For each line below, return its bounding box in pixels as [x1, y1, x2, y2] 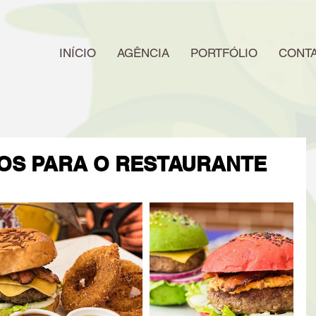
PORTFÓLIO [190, 46, 257, 60]
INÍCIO [59, 46, 96, 60]
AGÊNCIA [117, 46, 169, 60]
